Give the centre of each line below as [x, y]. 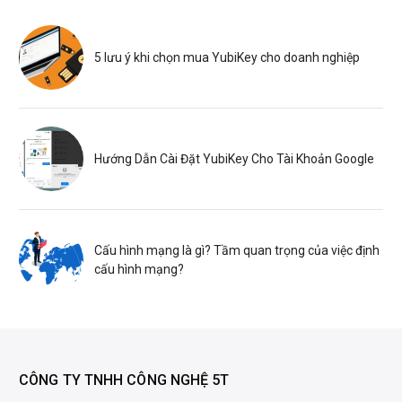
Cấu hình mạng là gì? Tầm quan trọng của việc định [237, 251]
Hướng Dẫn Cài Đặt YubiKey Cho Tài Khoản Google [234, 158]
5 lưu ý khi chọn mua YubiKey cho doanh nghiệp [227, 57]
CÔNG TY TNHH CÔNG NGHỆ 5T [124, 380]
